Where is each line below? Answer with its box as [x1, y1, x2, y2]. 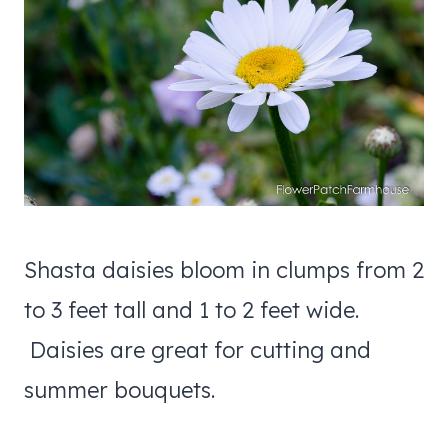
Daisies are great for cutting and [24, 335, 371, 364]
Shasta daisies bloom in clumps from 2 [24, 255, 424, 284]
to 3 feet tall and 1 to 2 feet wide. [24, 295, 359, 324]
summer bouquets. [24, 375, 215, 404]
